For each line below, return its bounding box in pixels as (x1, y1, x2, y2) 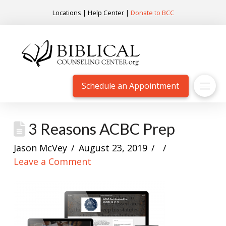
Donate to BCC (130, 8, 174, 17)
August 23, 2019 (79, 141, 148, 154)
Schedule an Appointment (82, 80, 180, 92)
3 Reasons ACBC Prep (25, 119, 175, 138)
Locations (52, 8, 81, 17)
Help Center (87, 8, 124, 17)
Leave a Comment (13, 155, 91, 167)
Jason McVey (13, 141, 67, 154)
